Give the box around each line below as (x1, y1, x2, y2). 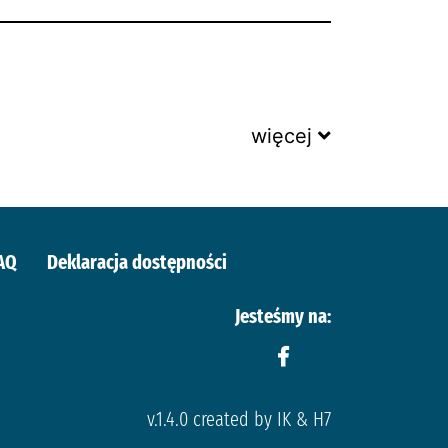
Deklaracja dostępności (46, 250, 227, 274)
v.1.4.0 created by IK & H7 (147, 407, 331, 431)
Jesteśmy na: (235, 304, 331, 328)
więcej (251, 124, 312, 148)
